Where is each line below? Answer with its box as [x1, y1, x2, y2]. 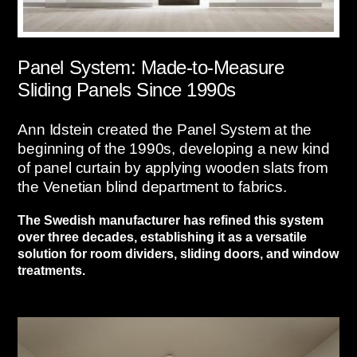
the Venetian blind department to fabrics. [18, 178, 287, 195]
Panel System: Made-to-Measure [18, 56, 284, 78]
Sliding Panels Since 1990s [18, 78, 236, 100]
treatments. [18, 264, 86, 278]
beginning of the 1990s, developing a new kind [18, 139, 330, 157]
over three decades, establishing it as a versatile [18, 230, 308, 245]
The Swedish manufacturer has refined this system [18, 214, 324, 228]
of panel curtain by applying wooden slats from [18, 159, 328, 176]
